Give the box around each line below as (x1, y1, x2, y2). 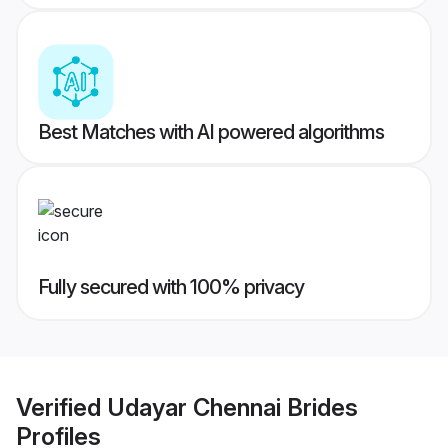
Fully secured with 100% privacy (38, 275, 304, 300)
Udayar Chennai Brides (107, 392, 358, 422)
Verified (16, 392, 107, 422)
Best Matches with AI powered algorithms (38, 120, 384, 145)
